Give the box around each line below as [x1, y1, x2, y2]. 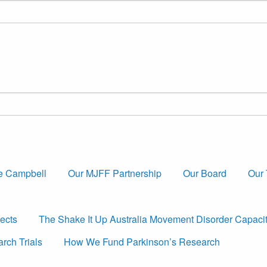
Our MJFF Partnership [68, 166, 162, 181]
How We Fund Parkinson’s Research [64, 235, 220, 249]
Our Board [183, 166, 226, 181]
